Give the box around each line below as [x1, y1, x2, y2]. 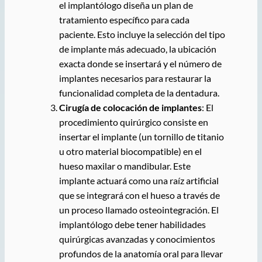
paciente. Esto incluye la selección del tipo [58, 29, 225, 40]
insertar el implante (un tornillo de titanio [58, 131, 224, 143]
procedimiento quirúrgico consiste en [58, 116, 208, 128]
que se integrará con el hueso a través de [58, 189, 220, 201]
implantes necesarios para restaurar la [58, 73, 211, 84]
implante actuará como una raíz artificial [58, 175, 219, 187]
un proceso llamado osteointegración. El [58, 204, 219, 216]
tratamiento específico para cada [58, 14, 189, 26]
